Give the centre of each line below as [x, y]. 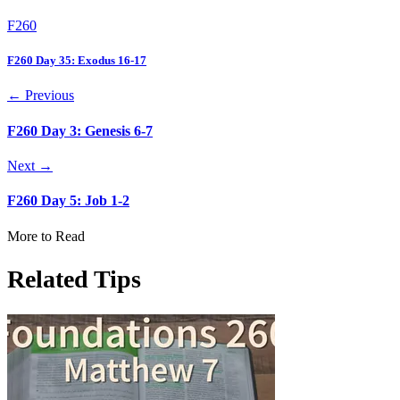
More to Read [46, 236]
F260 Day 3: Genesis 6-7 [80, 130]
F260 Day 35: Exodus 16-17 [77, 61]
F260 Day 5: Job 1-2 [68, 201]
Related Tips [74, 279]
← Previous [41, 96]
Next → [30, 166]
